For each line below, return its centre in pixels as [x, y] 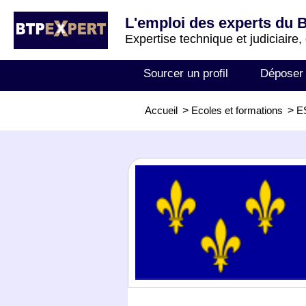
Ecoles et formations [237, 110]
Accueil [161, 110]
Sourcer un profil [186, 73]
